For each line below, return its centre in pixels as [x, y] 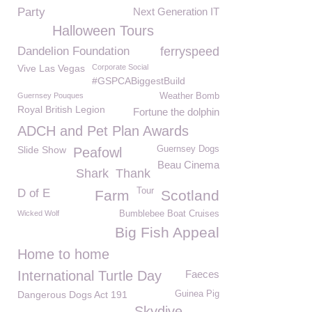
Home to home [63, 254]
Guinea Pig [197, 294]
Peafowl [97, 153]
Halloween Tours [103, 31]
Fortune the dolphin [176, 112]
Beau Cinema [188, 165]
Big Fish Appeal [167, 232]
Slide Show [42, 150]
